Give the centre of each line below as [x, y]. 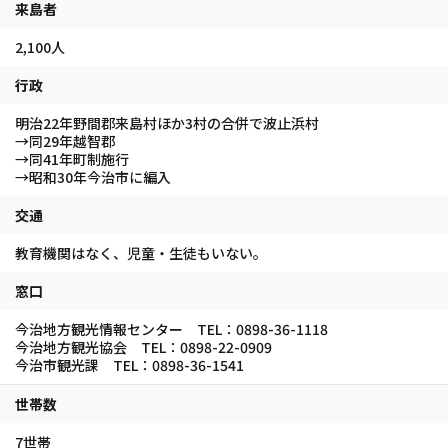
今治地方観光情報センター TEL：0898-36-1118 [171, 329]
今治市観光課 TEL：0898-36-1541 [129, 365]
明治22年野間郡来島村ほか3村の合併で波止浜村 [167, 123]
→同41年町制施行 [72, 159]
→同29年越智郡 [65, 141]
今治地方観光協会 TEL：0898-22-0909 [143, 347]
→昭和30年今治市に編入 [93, 177]
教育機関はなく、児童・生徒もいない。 [141, 253]
